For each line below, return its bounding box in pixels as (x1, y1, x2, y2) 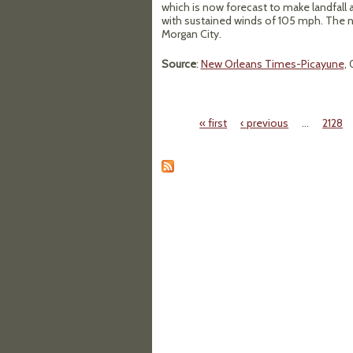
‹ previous (240, 116, 289, 130)
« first (199, 116, 228, 130)
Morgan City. (161, 27, 221, 41)
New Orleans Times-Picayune (200, 57, 344, 71)
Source (161, 57, 196, 71)
